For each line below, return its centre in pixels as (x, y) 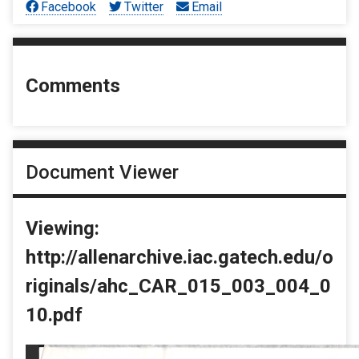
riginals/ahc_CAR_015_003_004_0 (178, 286)
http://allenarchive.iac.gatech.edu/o (179, 257)
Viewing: (63, 228)
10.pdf (54, 315)
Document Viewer (102, 172)
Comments (73, 86)
